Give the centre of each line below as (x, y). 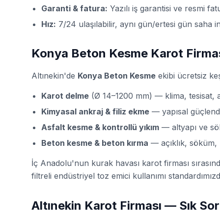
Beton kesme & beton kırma (95, 143)
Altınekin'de (55, 75)
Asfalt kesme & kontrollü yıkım (100, 127)
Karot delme (65, 96)
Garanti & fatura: (74, 8)
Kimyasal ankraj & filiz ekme (95, 111)
